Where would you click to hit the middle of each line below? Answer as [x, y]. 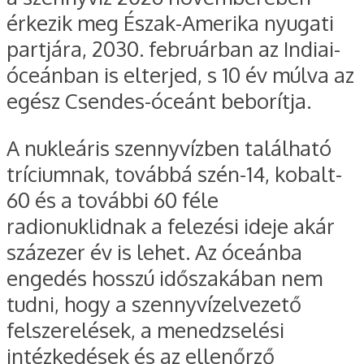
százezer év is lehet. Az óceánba [154, 251]
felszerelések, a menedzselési [145, 329]
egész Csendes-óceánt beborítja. [159, 101]
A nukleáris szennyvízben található [169, 147]
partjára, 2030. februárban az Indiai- [173, 49]
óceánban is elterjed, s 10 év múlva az [180, 75]
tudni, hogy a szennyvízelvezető [154, 303]
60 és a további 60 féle [113, 199]
